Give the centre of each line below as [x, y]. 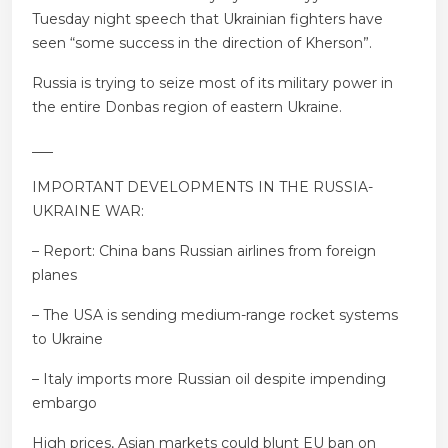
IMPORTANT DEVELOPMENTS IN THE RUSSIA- [202, 187]
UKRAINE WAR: [88, 211]
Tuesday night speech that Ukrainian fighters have [207, 19]
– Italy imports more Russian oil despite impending [209, 379]
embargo [64, 403]
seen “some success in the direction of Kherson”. [202, 43]
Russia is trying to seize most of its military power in [212, 83]
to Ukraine [67, 339]
